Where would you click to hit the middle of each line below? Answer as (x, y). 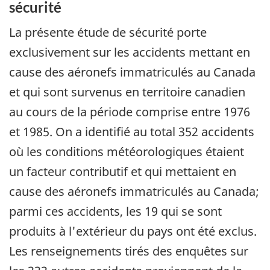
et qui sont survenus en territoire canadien (127, 92)
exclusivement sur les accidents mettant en (130, 52)
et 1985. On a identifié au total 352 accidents (132, 131)
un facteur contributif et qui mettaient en (123, 171)
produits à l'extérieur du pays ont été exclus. (133, 231)
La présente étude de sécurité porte (108, 32)
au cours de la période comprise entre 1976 (130, 111)
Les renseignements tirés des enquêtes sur (129, 251)
